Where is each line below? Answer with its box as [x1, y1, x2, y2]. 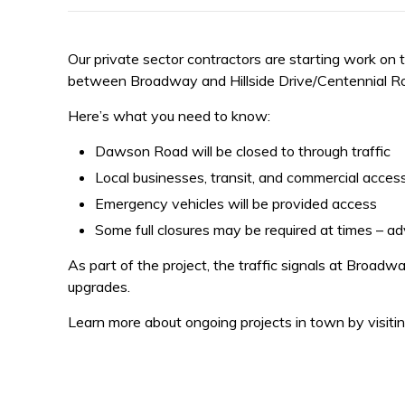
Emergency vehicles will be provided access [95, 194, 377, 213]
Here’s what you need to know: [68, 107, 270, 126]
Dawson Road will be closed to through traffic [95, 142, 391, 161]
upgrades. [68, 278, 130, 297]
